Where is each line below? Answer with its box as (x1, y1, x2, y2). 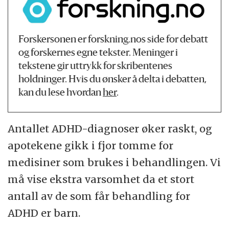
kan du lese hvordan (18, 88, 103, 98)
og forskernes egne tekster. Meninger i (18, 48, 178, 58)
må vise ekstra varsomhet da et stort (8, 173, 195, 186)
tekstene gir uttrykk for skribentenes (18, 61, 173, 72)
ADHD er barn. (8, 207, 81, 220)
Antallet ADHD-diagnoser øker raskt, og (8, 122, 213, 135)
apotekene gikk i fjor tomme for (8, 139, 174, 152)
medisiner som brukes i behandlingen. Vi (8, 156, 221, 169)
